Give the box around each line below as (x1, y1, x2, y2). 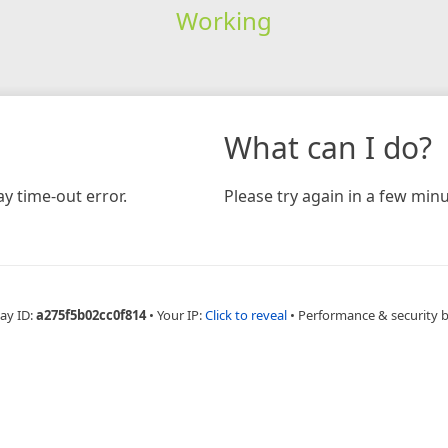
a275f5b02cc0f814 (36, 305, 146, 324)
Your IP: (157, 305, 205, 324)
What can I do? (224, 126, 432, 168)
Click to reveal (205, 305, 287, 324)
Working (175, 3, 272, 37)
